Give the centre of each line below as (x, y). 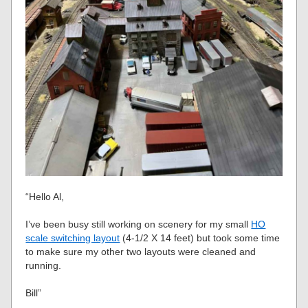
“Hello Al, (45, 196)
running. (44, 265)
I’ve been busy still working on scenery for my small (139, 224)
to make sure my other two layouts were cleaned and (141, 251)
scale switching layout (73, 238)
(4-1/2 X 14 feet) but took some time (200, 238)
